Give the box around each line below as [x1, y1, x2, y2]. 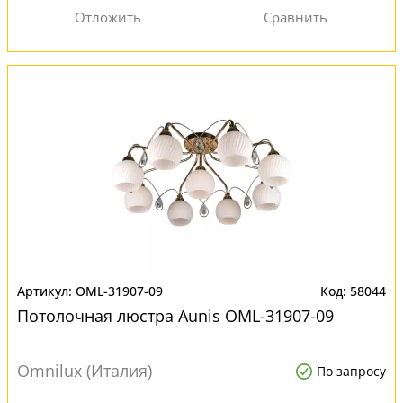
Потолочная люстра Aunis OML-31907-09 [17, 305, 334, 327]
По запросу [317, 363, 386, 380]
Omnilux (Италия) [17, 360, 152, 381]
